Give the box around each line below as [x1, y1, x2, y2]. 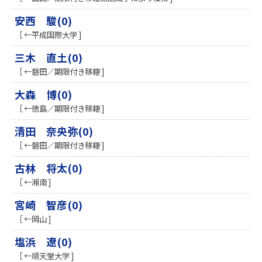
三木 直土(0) [15, 50, 82, 65]
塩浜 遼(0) [15, 234, 72, 250]
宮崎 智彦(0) [15, 197, 82, 213]
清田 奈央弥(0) [15, 123, 93, 139]
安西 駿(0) [15, 13, 72, 29]
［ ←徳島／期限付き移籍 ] [15, 102, 104, 115]
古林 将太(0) [15, 160, 82, 176]
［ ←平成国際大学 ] [15, 29, 81, 41]
